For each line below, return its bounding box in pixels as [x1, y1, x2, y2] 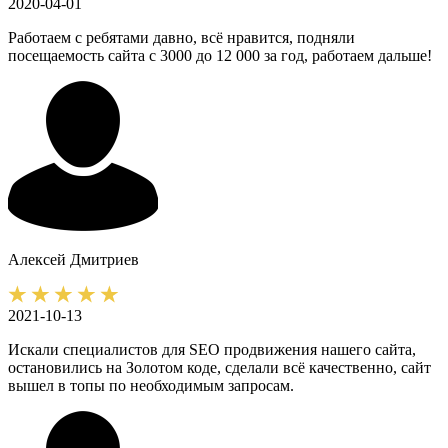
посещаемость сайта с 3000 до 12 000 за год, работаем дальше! [8, 47, 432, 65]
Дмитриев [70, 251, 139, 269]
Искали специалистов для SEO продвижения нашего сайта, [8, 341, 416, 359]
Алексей [8, 251, 66, 269]
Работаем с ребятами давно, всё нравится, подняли [8, 29, 355, 47]
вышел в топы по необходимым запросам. [8, 377, 294, 395]
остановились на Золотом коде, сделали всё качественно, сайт [8, 359, 431, 377]
